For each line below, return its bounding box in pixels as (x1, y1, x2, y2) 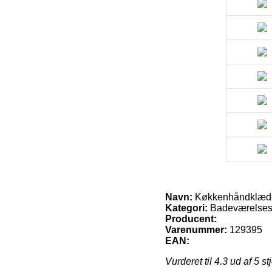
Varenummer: (165, 224, 227, 235)
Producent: (165, 213, 217, 224)
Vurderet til (165, 256, 214, 267)
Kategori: (165, 202, 208, 213)
